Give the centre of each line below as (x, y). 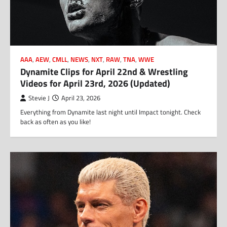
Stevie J (39, 98)
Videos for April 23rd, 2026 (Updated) (95, 83)
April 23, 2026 (81, 98)
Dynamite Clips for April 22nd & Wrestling (104, 72)
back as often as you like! (55, 122)
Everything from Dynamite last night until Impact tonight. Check (110, 112)
